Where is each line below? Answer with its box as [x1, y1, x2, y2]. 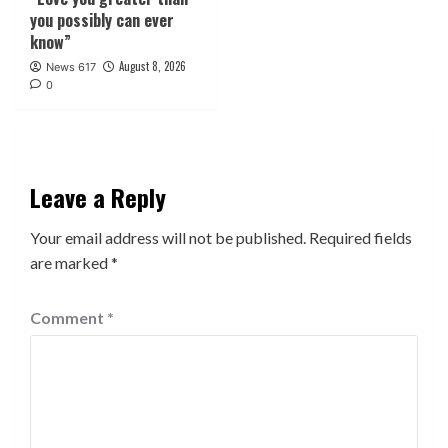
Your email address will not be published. [30, 228, 306, 248]
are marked [30, 253, 111, 273]
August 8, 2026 [119, 58, 186, 75]
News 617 [46, 60, 96, 75]
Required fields [309, 228, 412, 248]
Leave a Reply [30, 179, 166, 216]
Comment [30, 308, 107, 328]
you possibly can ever [30, 8, 174, 33]
